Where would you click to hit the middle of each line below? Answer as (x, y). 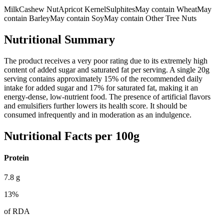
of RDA (17, 211)
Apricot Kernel (82, 9)
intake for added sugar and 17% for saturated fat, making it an (101, 87)
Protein (16, 158)
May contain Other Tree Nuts (150, 18)
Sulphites (120, 9)
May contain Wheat (166, 9)
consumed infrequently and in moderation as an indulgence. (98, 114)
